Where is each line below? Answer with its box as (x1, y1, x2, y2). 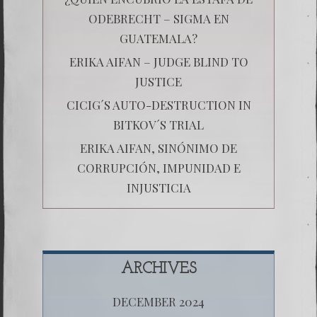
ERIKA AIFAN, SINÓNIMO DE (80, 139, 237, 156)
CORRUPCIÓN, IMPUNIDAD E (76, 159, 241, 175)
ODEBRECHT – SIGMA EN (88, 10, 229, 26)
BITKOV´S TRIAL (113, 116, 204, 132)
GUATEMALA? (120, 30, 197, 46)
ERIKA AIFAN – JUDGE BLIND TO (69, 53, 248, 69)
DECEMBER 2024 (113, 293, 204, 309)
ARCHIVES (120, 260, 197, 277)
